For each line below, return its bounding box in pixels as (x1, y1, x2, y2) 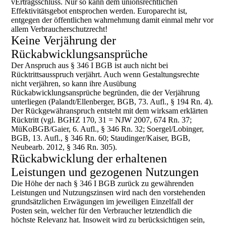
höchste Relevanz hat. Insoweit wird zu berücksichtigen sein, (11, 215, 205, 224)
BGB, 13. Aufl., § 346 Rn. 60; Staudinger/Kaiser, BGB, (11, 134, 191, 142)
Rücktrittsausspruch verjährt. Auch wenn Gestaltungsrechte (11, 70, 200, 79)
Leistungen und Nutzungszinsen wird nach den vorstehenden (11, 188, 206, 197)
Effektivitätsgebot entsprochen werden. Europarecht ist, (11, 7, 188, 15)
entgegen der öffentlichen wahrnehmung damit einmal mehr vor (11, 16, 214, 24)
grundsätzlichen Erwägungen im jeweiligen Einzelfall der (11, 197, 194, 206)
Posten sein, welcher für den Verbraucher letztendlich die (11, 206, 192, 215)
